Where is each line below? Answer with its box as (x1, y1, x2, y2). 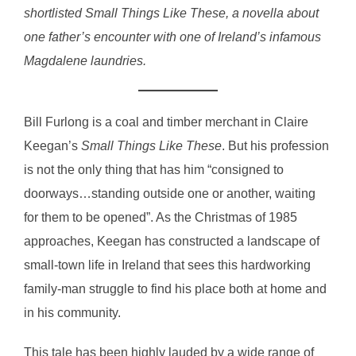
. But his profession (222, 139, 329, 153)
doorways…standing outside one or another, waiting (24, 187, 315, 200)
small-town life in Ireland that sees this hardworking (24, 258, 311, 272)
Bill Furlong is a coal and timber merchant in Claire (24, 115, 308, 129)
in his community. (24, 306, 124, 319)
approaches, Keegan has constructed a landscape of (24, 234, 319, 248)
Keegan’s (24, 139, 81, 153)
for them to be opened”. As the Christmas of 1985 (24, 211, 297, 224)
